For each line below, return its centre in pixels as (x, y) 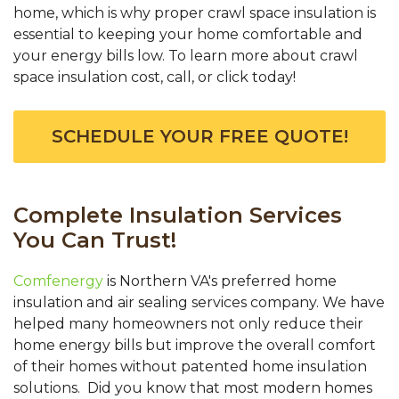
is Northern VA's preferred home (220, 281)
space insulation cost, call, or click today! (155, 77)
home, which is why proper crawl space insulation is (195, 13)
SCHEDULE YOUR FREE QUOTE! (199, 137)
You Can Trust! (95, 240)
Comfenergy (58, 281)
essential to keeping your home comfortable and (188, 35)
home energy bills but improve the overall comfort (195, 346)
